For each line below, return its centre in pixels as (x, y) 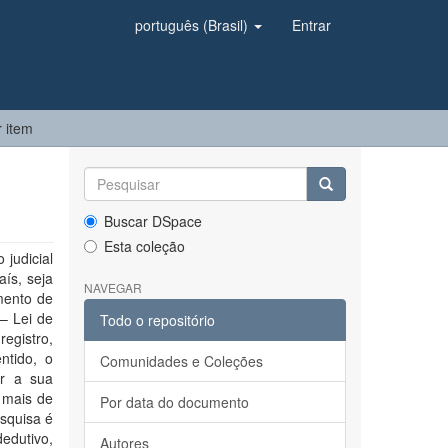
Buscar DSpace (152, 221)
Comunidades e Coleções (181, 361)
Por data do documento (174, 402)
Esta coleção (144, 246)
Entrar (311, 25)
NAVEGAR (112, 287)
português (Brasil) (193, 25)
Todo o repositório (157, 320)
